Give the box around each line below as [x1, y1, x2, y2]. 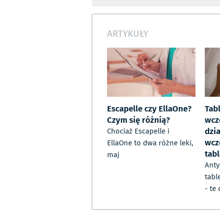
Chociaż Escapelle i [107, 126, 169, 137]
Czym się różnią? [107, 113, 170, 126]
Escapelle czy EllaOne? [107, 102, 192, 115]
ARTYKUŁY [107, 26, 148, 40]
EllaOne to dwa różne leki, [107, 137, 193, 149]
